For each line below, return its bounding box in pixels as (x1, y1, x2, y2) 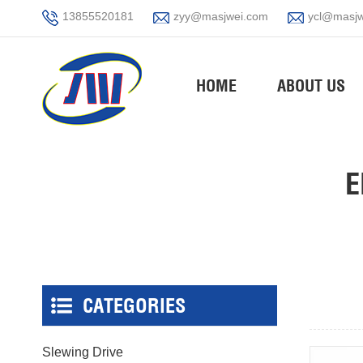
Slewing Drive (42, 345, 123, 360)
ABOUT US (277, 75, 345, 96)
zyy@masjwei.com (173, 10, 268, 23)
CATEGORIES (83, 293, 186, 318)
